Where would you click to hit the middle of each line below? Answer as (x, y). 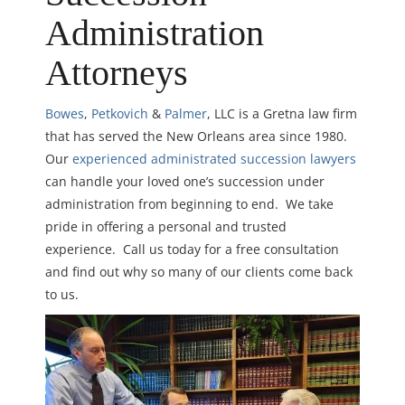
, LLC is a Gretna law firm (282, 113)
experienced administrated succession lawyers (214, 158)
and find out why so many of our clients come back (199, 271)
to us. (62, 294)
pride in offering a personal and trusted (166, 226)
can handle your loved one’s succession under (185, 181)
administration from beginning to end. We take (189, 203)
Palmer (186, 113)
